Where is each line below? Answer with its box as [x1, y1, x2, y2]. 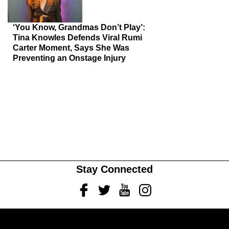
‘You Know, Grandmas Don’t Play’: [13, 23, 145, 32]
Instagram [139, 183, 174, 192]
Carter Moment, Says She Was [13, 43, 129, 52]
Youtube [118, 183, 148, 192]
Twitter [98, 183, 122, 192]
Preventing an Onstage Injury [13, 54, 126, 62]
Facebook [77, 183, 113, 192]
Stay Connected [76, 164, 153, 175]
